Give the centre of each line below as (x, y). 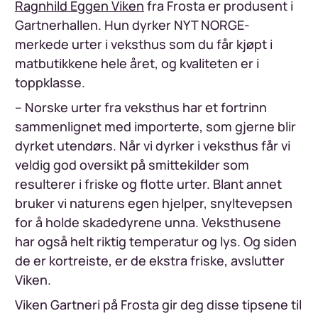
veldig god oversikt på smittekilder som (132, 164)
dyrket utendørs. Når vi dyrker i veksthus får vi (153, 145)
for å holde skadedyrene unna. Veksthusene (148, 222)
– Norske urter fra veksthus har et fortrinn (141, 107)
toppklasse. (50, 82)
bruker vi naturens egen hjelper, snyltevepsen (154, 203)
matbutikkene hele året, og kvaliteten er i (137, 63)
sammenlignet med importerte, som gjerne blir (155, 126)
